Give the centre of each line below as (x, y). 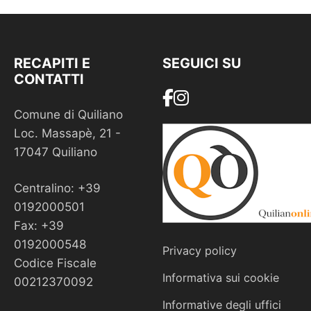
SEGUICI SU (202, 64)
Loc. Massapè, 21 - (67, 133)
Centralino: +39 (57, 188)
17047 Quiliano (56, 152)
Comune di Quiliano (68, 115)
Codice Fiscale (55, 263)
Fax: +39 (39, 226)
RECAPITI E (52, 64)
